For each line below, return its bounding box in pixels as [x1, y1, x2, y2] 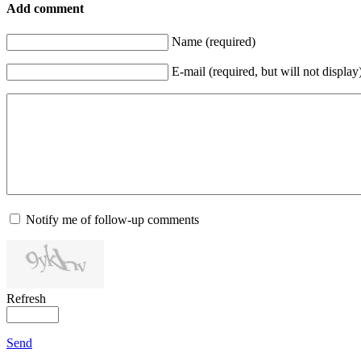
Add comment [6, 2, 84, 16]
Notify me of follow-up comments [26, 212, 199, 226]
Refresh [6, 291, 46, 305]
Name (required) [172, 34, 255, 48]
